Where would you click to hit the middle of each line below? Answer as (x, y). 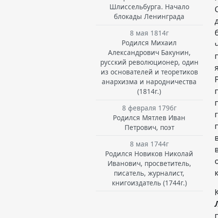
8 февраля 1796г (149, 108)
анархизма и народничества (149, 82)
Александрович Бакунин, (149, 53)
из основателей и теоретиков (149, 72)
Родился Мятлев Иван (149, 117)
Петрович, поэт (149, 127)
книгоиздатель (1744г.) (149, 182)
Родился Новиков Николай (149, 153)
